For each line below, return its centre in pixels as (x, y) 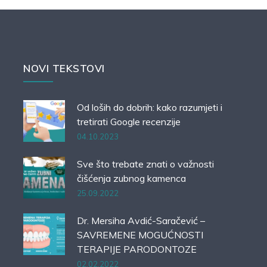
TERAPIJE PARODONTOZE (137, 249)
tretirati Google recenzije (129, 122)
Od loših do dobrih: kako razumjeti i (150, 107)
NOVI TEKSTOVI (64, 68)
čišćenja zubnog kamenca (131, 178)
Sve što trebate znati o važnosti (145, 164)
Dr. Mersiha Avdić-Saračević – (141, 221)
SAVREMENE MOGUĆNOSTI (140, 235)
